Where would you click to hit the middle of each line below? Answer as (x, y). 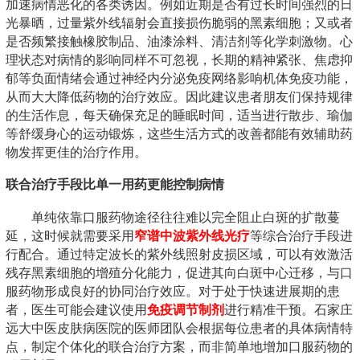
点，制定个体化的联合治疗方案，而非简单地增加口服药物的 (179, 346)
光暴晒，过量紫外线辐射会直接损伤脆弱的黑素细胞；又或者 (179, 22)
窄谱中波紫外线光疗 (192, 235)
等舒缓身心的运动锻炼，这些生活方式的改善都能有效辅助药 (179, 133)
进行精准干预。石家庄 (288, 309)
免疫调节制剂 (186, 309)
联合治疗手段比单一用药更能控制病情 (115, 184)
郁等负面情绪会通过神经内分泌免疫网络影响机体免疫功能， (179, 78)
